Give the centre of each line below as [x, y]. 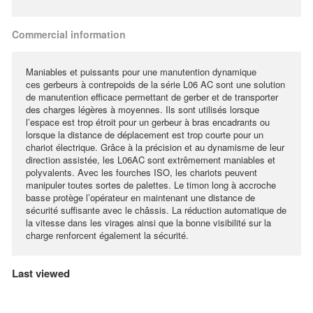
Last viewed [41, 273]
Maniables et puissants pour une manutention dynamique [141, 72]
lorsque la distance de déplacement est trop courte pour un [145, 134]
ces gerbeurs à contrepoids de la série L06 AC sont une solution [155, 84]
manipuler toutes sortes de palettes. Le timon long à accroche [151, 185]
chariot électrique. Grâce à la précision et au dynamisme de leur [155, 147]
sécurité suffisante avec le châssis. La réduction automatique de [156, 210]
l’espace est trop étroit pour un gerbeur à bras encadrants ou [148, 122]
